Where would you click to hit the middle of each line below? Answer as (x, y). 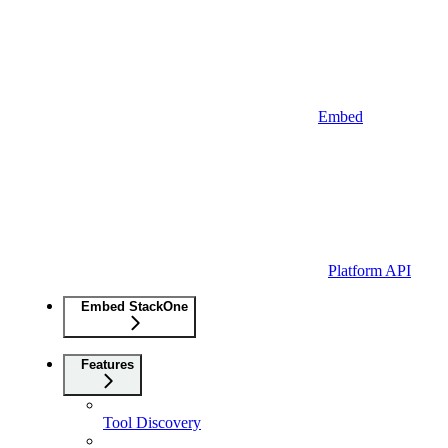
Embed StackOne (134, 306)
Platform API (369, 270)
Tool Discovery (152, 422)
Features (107, 364)
